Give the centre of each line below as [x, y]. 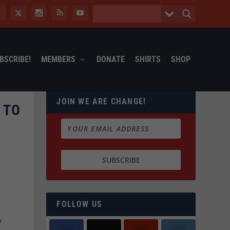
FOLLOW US [80, 204]
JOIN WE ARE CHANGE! [101, 101]
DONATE [110, 59]
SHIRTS [148, 59]
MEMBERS [58, 59]
